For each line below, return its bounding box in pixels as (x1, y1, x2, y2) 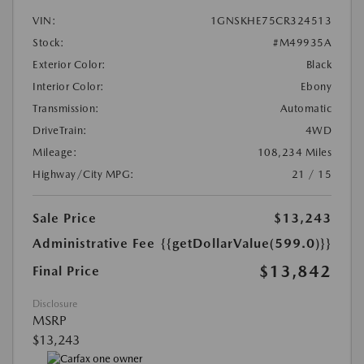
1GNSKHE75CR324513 (210, 14, 331, 27)
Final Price (32, 262, 100, 279)
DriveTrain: (32, 123, 88, 136)
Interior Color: (32, 80, 105, 93)
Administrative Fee (32, 235, 155, 251)
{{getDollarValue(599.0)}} (161, 235, 331, 251)
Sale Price (32, 210, 97, 226)
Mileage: (32, 145, 77, 158)
